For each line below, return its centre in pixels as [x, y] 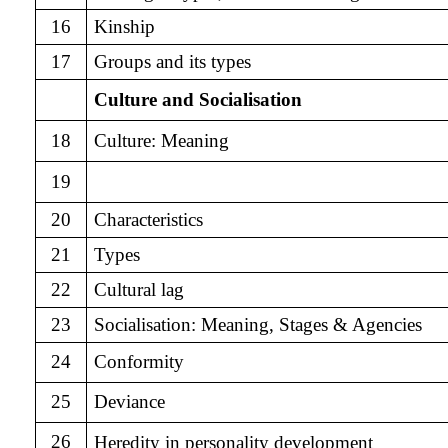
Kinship [124, 26]
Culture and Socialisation [197, 99]
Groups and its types [172, 61]
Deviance [129, 401]
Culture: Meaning [161, 140]
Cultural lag [138, 289]
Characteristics [148, 219]
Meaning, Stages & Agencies [311, 324]
